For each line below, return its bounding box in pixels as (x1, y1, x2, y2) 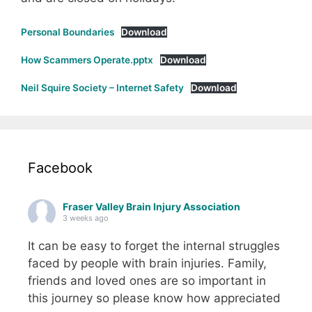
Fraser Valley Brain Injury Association (63, 201, 240, 213)
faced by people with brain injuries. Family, (28, 256, 267, 271)
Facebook (28, 159, 93, 177)
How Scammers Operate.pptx (21, 54, 153, 66)
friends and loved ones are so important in (28, 274, 266, 288)
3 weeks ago (63, 213, 109, 224)
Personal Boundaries (21, 26, 114, 38)
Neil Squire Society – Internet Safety (21, 82, 184, 94)
